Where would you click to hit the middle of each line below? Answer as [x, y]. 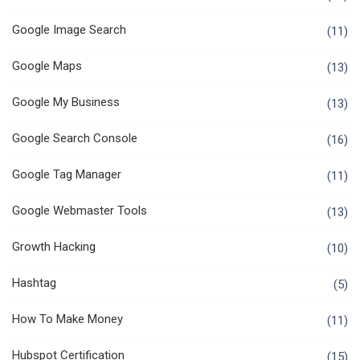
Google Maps [47, 66]
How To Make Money [67, 319]
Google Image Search [69, 30]
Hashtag [34, 283]
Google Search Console [75, 139]
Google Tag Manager [67, 175]
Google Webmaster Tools [80, 211]
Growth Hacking [54, 247]
